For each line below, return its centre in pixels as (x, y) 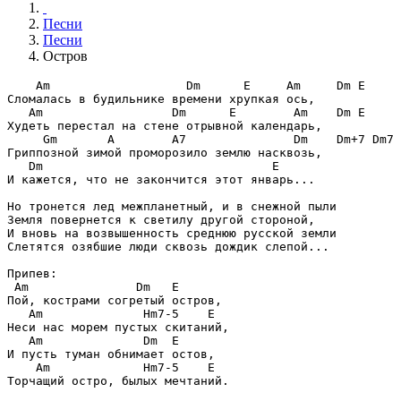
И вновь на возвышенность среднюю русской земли (172, 234)
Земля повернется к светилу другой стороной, (161, 220)
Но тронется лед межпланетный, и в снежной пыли (172, 207)
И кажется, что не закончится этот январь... (161, 180)
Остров (65, 56)
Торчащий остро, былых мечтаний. (118, 381)
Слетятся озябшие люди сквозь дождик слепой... (168, 247)
